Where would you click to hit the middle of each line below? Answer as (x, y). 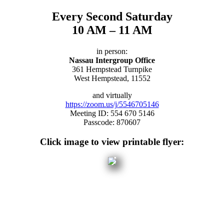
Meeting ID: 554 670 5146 (112, 113)
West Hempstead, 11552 (112, 78)
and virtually (112, 95)
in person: (112, 51)
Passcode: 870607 (112, 122)
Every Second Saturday (112, 17)
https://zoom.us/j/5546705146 (112, 104)
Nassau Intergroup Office (112, 60)
